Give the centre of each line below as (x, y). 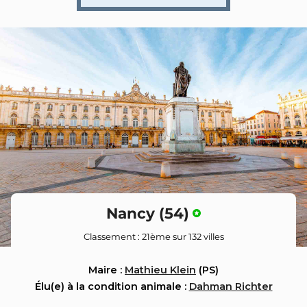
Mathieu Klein (160, 270)
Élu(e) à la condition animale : (112, 286)
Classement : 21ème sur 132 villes (153, 236)
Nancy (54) (148, 213)
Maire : (107, 270)
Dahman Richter (231, 286)
